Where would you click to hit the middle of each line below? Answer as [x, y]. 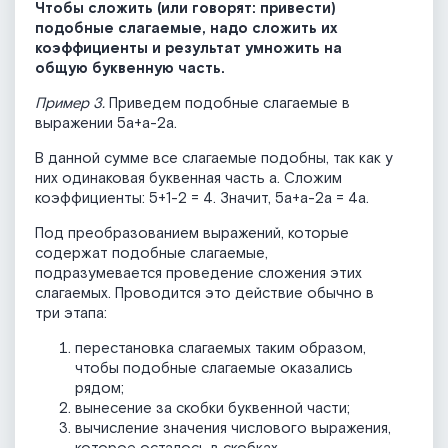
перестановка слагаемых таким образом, [220, 349]
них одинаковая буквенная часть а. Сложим [188, 179]
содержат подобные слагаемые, [151, 254]
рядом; [99, 389]
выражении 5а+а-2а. [106, 124]
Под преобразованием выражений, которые [192, 234]
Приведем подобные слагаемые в [227, 104]
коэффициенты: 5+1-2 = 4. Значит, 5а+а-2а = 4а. [202, 199]
